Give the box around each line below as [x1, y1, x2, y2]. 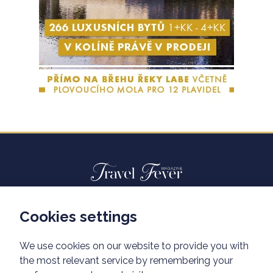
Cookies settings [19, 208, 137, 225]
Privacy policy [103, 239, 170, 253]
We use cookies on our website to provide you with [19, 240, 249, 252]
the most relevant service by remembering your [19, 255, 233, 266]
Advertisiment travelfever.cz [71, 210, 202, 224]
